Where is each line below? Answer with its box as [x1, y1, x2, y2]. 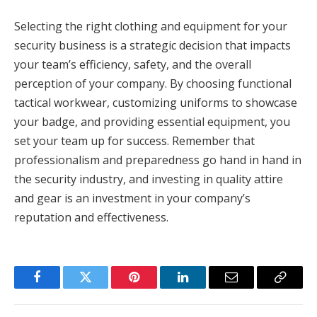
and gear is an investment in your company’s [14, 190, 250, 206]
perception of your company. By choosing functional [14, 75, 292, 91]
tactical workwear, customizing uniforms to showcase [14, 94, 297, 110]
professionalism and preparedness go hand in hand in [14, 151, 301, 168]
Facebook [35, 281, 86, 294]
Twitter [84, 281, 122, 294]
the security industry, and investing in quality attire [14, 171, 283, 187]
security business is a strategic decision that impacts [14, 37, 291, 53]
